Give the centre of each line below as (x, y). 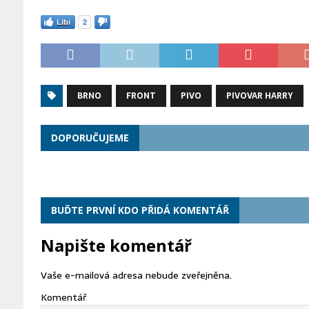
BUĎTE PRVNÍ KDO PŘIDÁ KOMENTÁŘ (140, 210)
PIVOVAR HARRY (259, 96)
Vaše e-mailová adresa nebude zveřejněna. (136, 275)
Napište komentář (116, 245)
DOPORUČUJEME (90, 137)
